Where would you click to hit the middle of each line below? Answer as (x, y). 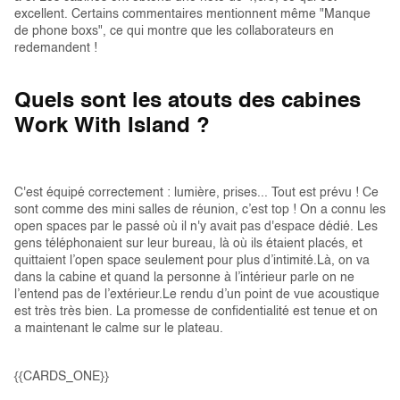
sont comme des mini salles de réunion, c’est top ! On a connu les (200, 210)
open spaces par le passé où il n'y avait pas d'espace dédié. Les (196, 227)
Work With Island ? (112, 127)
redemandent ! (56, 48)
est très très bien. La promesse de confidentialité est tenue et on (196, 312)
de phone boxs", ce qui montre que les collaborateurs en (174, 31)
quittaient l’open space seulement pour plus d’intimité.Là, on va (192, 261)
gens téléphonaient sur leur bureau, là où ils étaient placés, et (188, 244)
